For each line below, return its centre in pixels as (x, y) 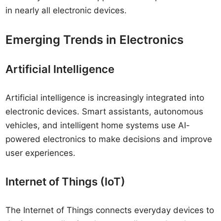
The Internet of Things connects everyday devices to (110, 210)
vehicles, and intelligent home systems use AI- (98, 125)
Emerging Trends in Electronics (95, 40)
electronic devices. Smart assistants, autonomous (105, 111)
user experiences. (41, 153)
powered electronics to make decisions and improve (109, 139)
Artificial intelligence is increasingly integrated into (105, 98)
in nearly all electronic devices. (66, 10)
